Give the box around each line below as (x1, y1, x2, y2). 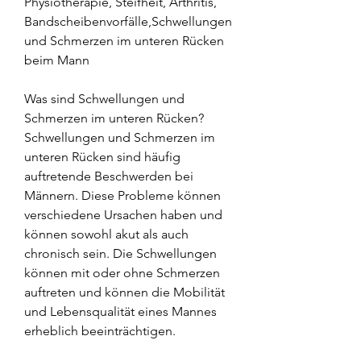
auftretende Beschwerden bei (24, 168, 193, 184)
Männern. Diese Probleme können (24, 187, 221, 203)
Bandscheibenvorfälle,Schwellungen (24, 13, 232, 29)
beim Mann (24, 52, 89, 68)
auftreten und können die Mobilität (24, 284, 225, 300)
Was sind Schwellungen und (24, 90, 185, 106)
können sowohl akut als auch (24, 226, 189, 242)
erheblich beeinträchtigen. (24, 322, 176, 338)
